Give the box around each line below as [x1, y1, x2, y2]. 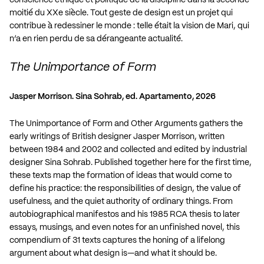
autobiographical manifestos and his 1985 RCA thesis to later [9, 210, 240, 219]
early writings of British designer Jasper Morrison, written [9, 132, 225, 141]
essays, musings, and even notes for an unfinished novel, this [9, 223, 240, 232]
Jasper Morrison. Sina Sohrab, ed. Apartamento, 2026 [9, 92, 216, 101]
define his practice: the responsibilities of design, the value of [9, 184, 241, 193]
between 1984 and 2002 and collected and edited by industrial [9, 145, 247, 154]
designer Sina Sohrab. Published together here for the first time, [9, 158, 252, 167]
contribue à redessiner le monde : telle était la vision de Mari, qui [9, 21, 249, 30]
